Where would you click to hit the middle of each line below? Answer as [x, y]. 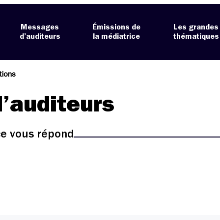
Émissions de [117, 27]
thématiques [196, 37]
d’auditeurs [40, 37]
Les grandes [196, 27]
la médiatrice [117, 37]
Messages [40, 27]
